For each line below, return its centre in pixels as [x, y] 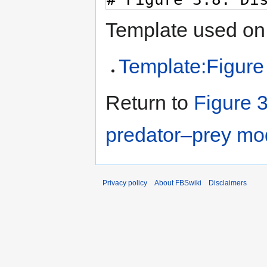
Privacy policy [125, 183]
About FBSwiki [178, 183]
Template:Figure [192, 66]
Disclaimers [228, 183]
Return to [150, 103]
